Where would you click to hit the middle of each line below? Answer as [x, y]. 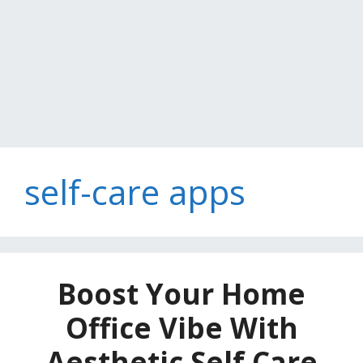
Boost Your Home [181, 294]
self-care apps [135, 192]
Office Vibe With [181, 328]
